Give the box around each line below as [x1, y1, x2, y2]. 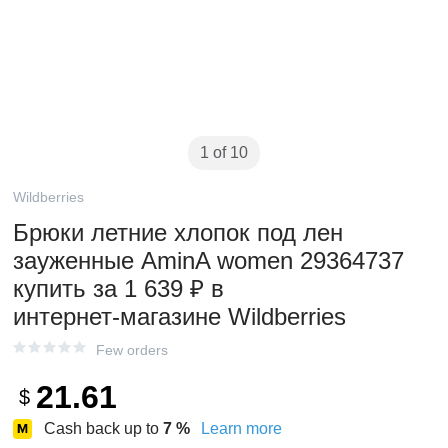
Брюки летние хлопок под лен [13, 219, 343, 246]
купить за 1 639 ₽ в [13, 275, 224, 302]
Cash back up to [44, 420, 163, 437]
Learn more [201, 420, 282, 437]
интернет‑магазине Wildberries [13, 303, 346, 330]
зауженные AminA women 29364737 [13, 247, 404, 274]
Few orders [96, 342, 168, 358]
